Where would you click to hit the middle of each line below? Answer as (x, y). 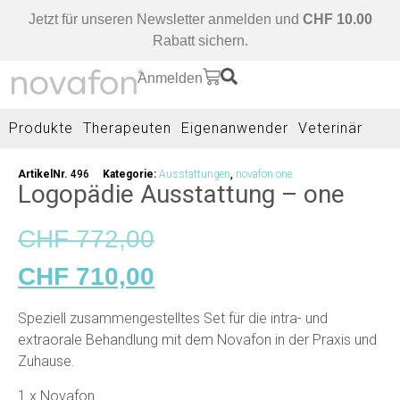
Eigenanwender (235, 128)
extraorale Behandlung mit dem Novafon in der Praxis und (197, 340)
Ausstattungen (195, 174)
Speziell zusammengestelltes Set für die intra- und (173, 319)
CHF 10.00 (337, 19)
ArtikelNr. (44, 174)
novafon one (264, 174)
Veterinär (330, 128)
